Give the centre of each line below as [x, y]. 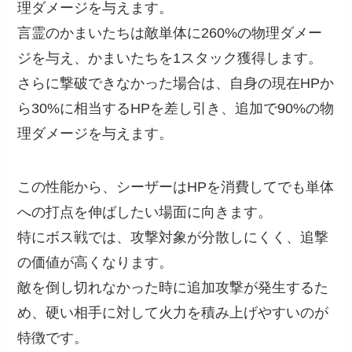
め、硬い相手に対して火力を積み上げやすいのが [173, 312]
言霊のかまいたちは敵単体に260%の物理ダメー [170, 33]
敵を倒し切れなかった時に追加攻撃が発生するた [173, 287]
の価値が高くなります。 [95, 262]
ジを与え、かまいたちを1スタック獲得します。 [170, 58]
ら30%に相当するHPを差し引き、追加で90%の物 [176, 108]
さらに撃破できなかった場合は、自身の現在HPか [176, 83]
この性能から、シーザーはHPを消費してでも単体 [176, 187]
